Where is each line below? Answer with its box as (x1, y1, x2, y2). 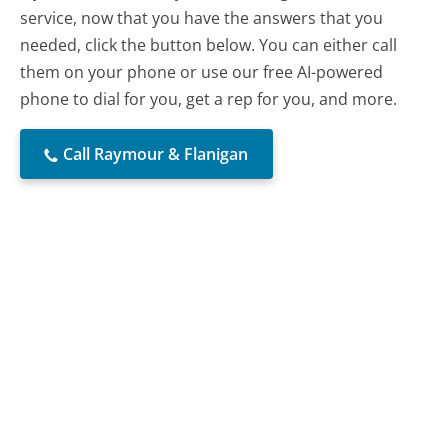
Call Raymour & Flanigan (63, 143, 249, 166)
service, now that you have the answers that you (20, 7, 384, 30)
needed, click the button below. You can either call (20, 34, 398, 57)
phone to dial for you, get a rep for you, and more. (20, 88, 398, 111)
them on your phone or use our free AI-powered (20, 61, 384, 84)
